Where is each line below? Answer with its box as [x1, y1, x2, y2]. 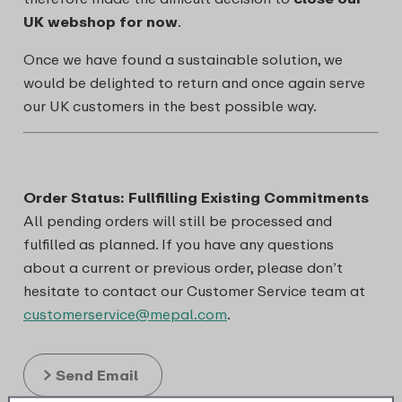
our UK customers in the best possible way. [23, 97, 317, 115]
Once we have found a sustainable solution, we [23, 50, 343, 68]
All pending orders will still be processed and [23, 212, 332, 230]
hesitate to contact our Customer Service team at [23, 282, 365, 300]
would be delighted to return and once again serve [23, 74, 365, 92]
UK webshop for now [23, 13, 178, 31]
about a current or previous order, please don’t [23, 258, 343, 276]
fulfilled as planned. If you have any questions [23, 235, 334, 253]
